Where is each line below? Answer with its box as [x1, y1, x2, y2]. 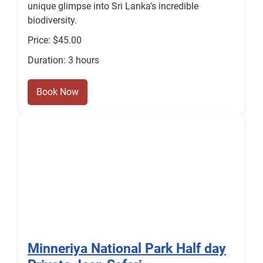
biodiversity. [28, 15, 77, 26]
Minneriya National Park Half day [28, 240, 226, 257]
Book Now [36, 86, 79, 98]
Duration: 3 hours [28, 55, 99, 66]
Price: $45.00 [28, 35, 82, 46]
